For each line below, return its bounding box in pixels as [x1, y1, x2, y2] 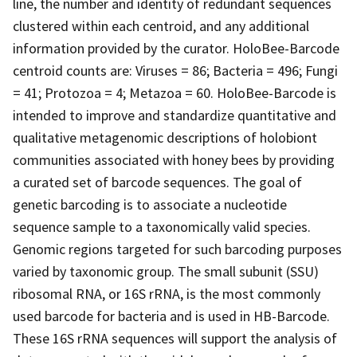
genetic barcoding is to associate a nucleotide [13, 194, 287, 214]
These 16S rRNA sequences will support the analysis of [13, 328, 337, 347]
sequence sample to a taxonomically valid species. [13, 217, 311, 236]
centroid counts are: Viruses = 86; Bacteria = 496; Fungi [13, 61, 338, 80]
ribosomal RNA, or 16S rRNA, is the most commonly [13, 284, 320, 303]
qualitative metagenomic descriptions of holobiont [13, 127, 317, 147]
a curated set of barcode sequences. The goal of [13, 172, 302, 191]
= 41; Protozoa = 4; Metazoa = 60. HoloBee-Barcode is [13, 83, 336, 102]
